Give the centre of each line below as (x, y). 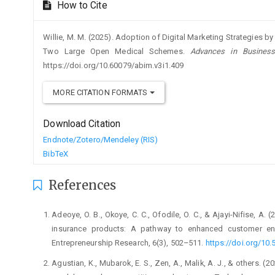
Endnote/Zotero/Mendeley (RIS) (101, 139)
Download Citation (82, 124)
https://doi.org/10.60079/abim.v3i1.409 (114, 65)
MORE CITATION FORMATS (101, 92)
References (81, 185)
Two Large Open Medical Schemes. (117, 51)
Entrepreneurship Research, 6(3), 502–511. (129, 242)
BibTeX (56, 153)
